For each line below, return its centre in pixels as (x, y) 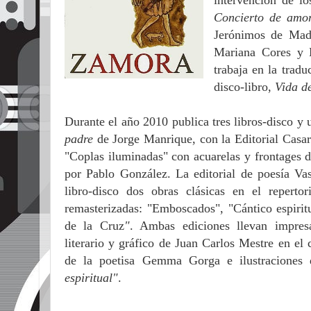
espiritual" (91, 278)
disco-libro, (244, 87)
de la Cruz (94, 226)
